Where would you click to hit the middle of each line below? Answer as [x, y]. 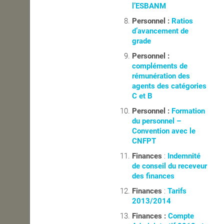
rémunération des [161, 76]
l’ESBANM [150, 6]
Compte [181, 216]
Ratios [182, 21]
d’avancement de [160, 31]
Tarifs [177, 191]
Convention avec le [164, 131]
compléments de [160, 66]
